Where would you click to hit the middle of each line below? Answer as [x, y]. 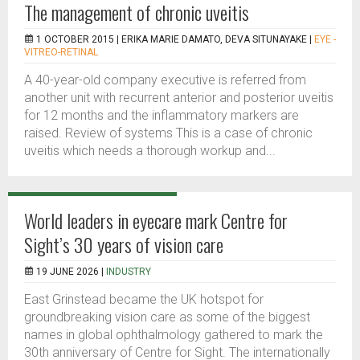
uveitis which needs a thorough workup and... [150, 151]
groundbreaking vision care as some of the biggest [167, 317]
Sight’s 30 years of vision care [124, 244]
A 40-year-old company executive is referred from [165, 80]
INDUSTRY [129, 272]
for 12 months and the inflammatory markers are [162, 115]
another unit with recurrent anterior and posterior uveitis [179, 98]
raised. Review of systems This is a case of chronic [168, 133]
